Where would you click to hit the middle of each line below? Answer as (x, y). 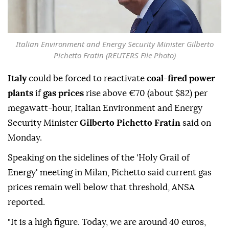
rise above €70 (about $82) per (146, 145)
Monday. (25, 189)
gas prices (63, 145)
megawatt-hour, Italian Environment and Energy (105, 159)
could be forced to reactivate (87, 130)
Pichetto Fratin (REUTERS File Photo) (114, 107)
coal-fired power (181, 130)
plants (20, 145)
